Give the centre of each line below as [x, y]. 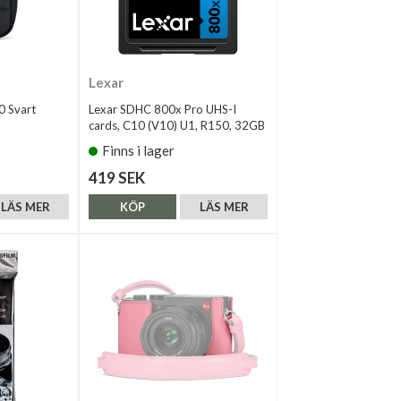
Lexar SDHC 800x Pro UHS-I [162, 109]
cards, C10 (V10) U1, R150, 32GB [177, 125]
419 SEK [117, 177]
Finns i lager [138, 150]
